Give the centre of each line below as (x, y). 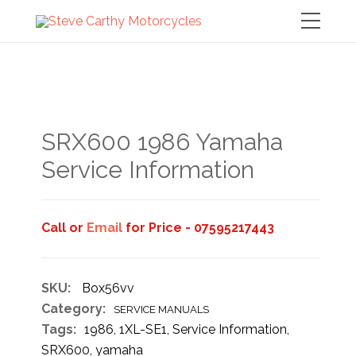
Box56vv (108, 288)
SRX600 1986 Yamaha (163, 142)
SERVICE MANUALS (162, 310)
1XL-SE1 (143, 329)
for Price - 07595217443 (199, 228)
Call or (64, 228)
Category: (74, 309)
